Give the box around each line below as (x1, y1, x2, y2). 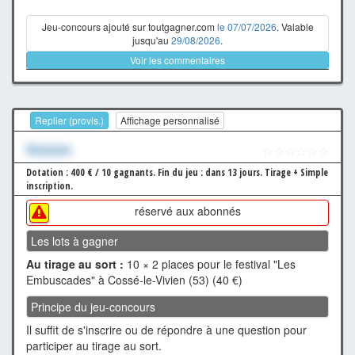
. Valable (276, 19, 314, 33)
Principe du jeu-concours (31, 299, 155, 315)
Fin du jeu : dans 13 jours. (158, 166, 265, 180)
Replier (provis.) (35, 113, 104, 128)
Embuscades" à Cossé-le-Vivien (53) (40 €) (26, 272, 242, 288)
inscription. (26, 179, 73, 193)
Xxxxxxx (26, 139, 71, 159)
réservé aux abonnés (134, 203, 241, 219)
